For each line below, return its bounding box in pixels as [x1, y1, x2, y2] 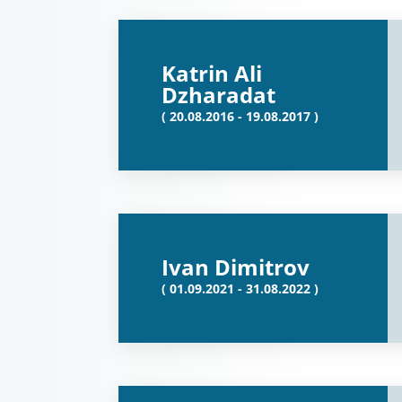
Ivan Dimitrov [162, 252, 310, 282]
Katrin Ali [162, 58, 262, 88]
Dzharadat [162, 80, 275, 109]
